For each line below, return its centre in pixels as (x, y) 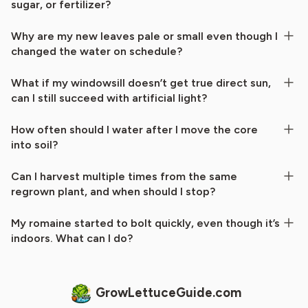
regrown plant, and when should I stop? (113, 191)
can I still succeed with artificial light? (109, 98)
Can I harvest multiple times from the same (124, 176)
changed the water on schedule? (97, 51)
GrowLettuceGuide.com (168, 293)
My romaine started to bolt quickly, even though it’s (145, 223)
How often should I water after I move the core (134, 129)
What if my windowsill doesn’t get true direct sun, (141, 82)
